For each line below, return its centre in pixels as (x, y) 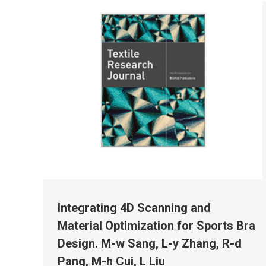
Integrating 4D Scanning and (134, 208)
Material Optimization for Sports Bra (156, 225)
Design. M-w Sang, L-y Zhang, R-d (150, 243)
